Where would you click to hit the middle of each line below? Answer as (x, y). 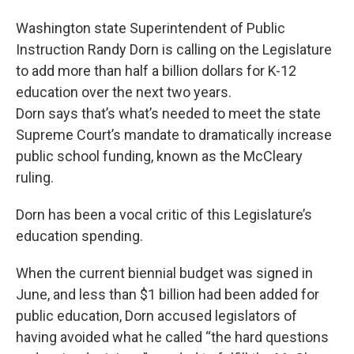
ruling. (35, 177)
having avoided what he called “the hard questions (172, 337)
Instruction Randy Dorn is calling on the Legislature (174, 49)
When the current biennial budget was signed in (164, 273)
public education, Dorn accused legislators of (156, 316)
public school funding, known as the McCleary (159, 156)
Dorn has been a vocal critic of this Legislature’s (164, 215)
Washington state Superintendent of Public (151, 28)
